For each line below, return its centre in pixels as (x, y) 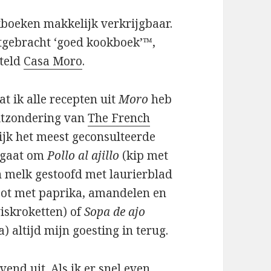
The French (119, 118)
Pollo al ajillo (83, 156)
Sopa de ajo (115, 212)
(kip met (144, 156)
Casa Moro (53, 61)
